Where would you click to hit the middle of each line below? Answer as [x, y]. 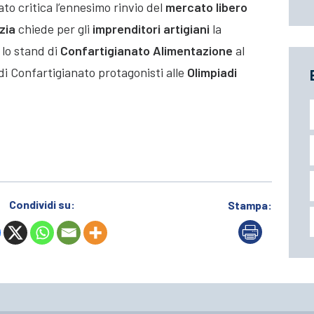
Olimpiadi [212, 73]
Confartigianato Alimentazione [146, 51]
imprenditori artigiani [151, 29]
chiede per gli [54, 29]
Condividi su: [42, 205]
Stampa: [250, 205]
